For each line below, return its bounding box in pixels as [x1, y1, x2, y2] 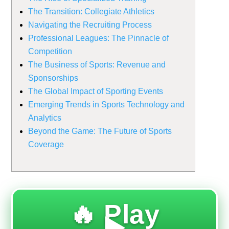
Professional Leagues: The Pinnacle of [28, 34, 169, 43]
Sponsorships [28, 74, 79, 83]
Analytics [28, 113, 62, 123]
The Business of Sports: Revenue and [28, 60, 166, 70]
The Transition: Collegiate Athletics [28, 7, 155, 16]
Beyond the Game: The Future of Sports [28, 127, 172, 136]
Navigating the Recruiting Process [28, 20, 152, 30]
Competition [28, 47, 73, 56]
